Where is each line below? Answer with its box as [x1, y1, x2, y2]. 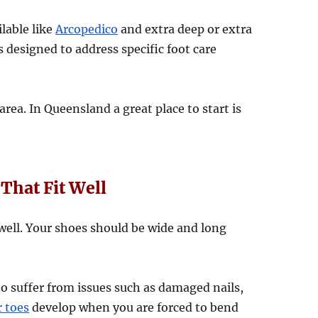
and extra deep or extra [118, 22, 253, 37]
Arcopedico [55, 22, 119, 37]
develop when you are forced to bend [29, 300, 239, 315]
